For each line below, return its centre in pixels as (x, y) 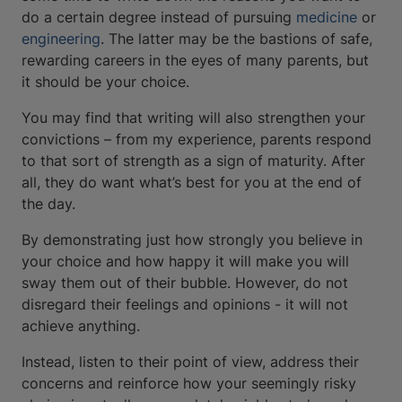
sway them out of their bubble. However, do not (185, 282)
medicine (327, 17)
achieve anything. (81, 325)
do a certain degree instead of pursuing (159, 17)
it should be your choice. (105, 81)
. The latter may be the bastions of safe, (236, 38)
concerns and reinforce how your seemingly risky (189, 383)
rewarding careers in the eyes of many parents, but (195, 60)
